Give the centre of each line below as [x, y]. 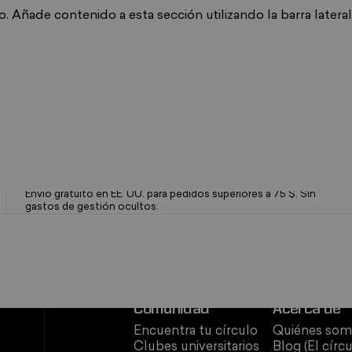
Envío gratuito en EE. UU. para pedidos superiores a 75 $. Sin [170, 195]
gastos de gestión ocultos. [92, 207]
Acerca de [307, 310]
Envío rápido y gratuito [97, 174]
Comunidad [172, 310]
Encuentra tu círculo [196, 332]
